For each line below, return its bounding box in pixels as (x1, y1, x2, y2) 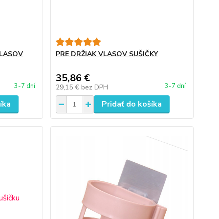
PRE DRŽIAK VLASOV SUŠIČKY (55, 49, 158, 59)
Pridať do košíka (101, 99, 162, 109)
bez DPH (81, 83, 108, 92)
